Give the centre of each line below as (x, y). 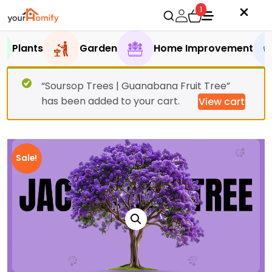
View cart (222, 102)
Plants (27, 48)
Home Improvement (203, 48)
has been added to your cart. (110, 101)
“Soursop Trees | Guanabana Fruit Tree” (136, 86)
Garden (98, 48)
